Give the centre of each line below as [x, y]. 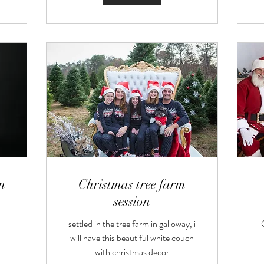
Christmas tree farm [132, 184]
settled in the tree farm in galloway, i [132, 223]
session [132, 201]
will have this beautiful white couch [132, 237]
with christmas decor [132, 252]
